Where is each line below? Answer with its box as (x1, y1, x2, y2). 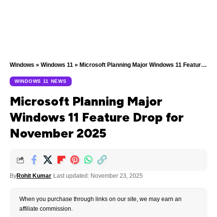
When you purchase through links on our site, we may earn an (19, 196, 182, 202)
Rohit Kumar (16, 172, 51, 179)
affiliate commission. (19, 205, 73, 212)
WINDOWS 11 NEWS (15, 78, 67, 84)
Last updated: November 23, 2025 (53, 172, 143, 179)
